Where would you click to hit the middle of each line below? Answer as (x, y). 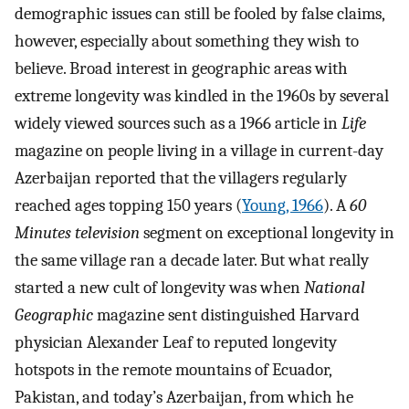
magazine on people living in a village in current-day (199, 151)
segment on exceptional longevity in (267, 233)
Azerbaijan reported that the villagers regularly (181, 178)
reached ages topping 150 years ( (128, 206)
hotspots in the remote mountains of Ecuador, (173, 370)
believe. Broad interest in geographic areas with (181, 69)
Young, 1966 (283, 206)
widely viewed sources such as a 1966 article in (178, 124)
